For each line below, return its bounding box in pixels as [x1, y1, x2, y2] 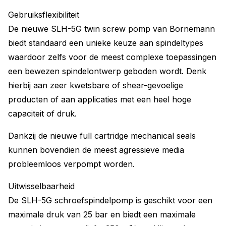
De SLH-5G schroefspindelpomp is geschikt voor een [8, 195, 212, 205]
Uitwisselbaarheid [8, 181, 75, 191]
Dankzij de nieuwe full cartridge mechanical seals [8, 131, 196, 141]
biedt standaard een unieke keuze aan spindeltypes [8, 38, 203, 48]
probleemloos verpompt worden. [8, 159, 135, 169]
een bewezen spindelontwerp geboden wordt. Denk [8, 66, 206, 76]
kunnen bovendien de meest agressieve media [8, 145, 184, 155]
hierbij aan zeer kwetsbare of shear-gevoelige [8, 80, 183, 90]
